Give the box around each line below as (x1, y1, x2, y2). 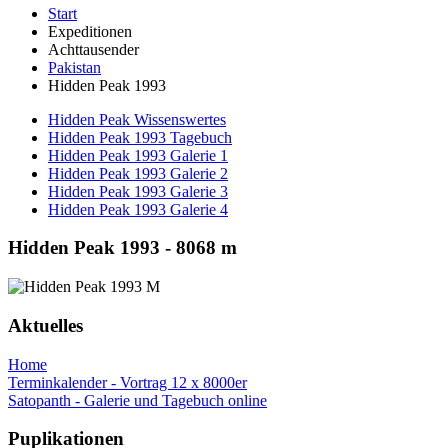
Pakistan (48, 58, 101, 76)
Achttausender (48, 40, 139, 58)
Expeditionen (48, 22, 132, 40)
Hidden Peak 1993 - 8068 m (8, 237, 237, 259)
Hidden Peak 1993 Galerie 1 (48, 146, 228, 164)
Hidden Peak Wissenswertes (48, 110, 226, 128)
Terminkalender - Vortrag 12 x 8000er (8, 373, 247, 391)
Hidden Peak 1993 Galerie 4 (48, 200, 228, 218)
